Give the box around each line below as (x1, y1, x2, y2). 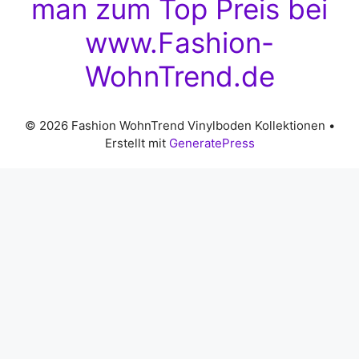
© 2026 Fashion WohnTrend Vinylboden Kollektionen (24, 118, 325, 134)
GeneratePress (168, 135, 255, 151)
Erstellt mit (104, 135, 169, 151)
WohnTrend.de (84, 59, 275, 94)
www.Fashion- (85, 26, 274, 60)
